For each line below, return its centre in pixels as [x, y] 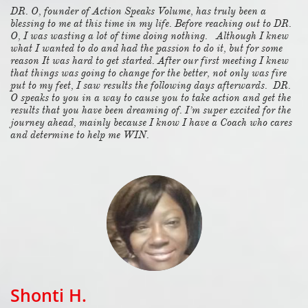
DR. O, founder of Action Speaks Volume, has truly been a [138, 11]
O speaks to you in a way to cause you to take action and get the [151, 98]
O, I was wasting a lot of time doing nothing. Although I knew [150, 36]
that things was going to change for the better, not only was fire [148, 73]
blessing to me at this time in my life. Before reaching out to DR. [151, 23]
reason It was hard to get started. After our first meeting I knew [150, 60]
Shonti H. [48, 295]
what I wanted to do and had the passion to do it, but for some [146, 48]
